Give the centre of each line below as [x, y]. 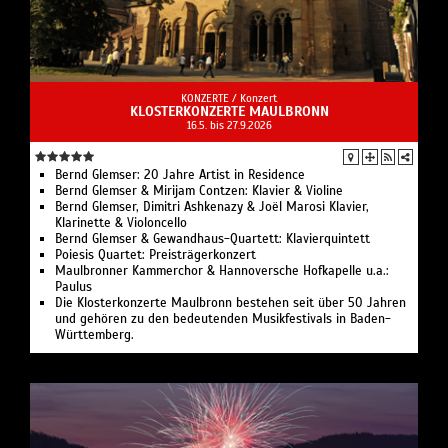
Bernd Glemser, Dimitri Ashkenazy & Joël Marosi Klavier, [212, 206]
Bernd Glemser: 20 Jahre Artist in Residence [180, 174]
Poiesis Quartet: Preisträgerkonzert [155, 254]
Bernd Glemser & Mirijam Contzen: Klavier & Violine [199, 190]
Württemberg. [94, 334]
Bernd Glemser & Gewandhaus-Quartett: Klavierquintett [212, 238]
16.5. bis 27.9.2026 [229, 124]
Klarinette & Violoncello [121, 222]
